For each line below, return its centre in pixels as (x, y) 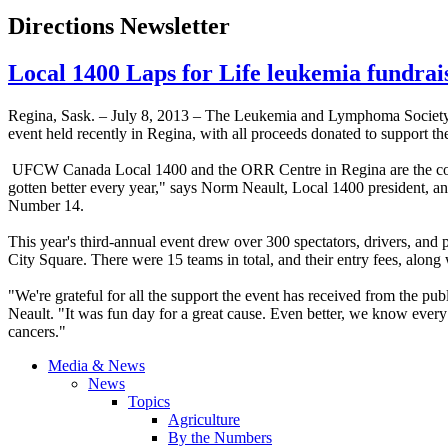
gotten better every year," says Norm (125, 188)
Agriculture (204, 420)
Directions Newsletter (119, 26)
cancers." (37, 332)
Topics (149, 402)
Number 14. (46, 206)
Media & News (96, 366)
